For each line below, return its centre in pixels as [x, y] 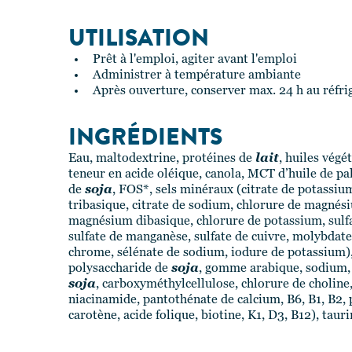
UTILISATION [139, 38]
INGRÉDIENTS [145, 137]
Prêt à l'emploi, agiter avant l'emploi [195, 60]
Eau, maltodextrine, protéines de [162, 159]
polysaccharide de [120, 269]
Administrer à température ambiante [197, 75]
